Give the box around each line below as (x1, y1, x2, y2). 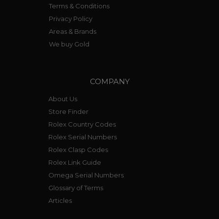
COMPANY (89, 76, 130, 86)
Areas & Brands (48, 27, 96, 35)
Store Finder (48, 107, 88, 115)
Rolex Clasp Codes (48, 145, 108, 153)
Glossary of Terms (48, 183, 103, 192)
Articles (48, 196, 72, 204)
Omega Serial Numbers (48, 171, 124, 179)
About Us (48, 94, 77, 103)
